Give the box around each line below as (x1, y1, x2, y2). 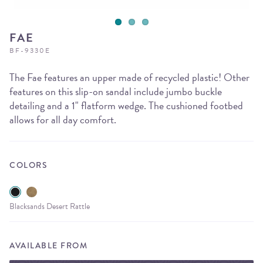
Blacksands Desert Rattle (9, 200, 90, 213)
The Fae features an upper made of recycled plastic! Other (9, 69, 249, 85)
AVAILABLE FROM (9, 240, 87, 252)
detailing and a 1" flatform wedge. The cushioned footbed (9, 97, 243, 113)
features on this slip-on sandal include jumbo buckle (9, 83, 222, 99)
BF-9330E (9, 45, 50, 56)
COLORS (9, 159, 48, 171)
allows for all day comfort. (9, 112, 116, 127)
